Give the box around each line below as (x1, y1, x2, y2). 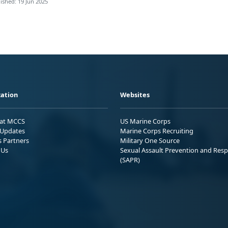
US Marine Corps (120, 116, 170, 126)
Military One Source (120, 135, 180, 145)
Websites (120, 90, 150, 99)
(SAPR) (120, 155, 140, 164)
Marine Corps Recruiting (120, 126, 193, 135)
